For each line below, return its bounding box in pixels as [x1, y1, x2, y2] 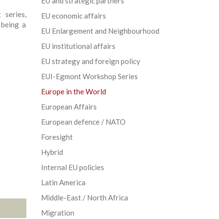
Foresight [41, 132, 73, 141]
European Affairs [41, 102, 97, 111]
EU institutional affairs [41, 41, 115, 50]
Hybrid [41, 147, 63, 156]
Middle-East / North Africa [41, 193, 128, 202]
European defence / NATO [41, 117, 126, 126]
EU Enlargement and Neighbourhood [41, 26, 159, 35]
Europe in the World [41, 87, 106, 96]
